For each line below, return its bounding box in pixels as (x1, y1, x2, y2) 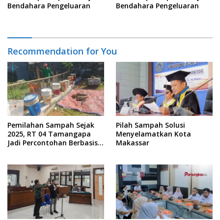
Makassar (116, 138, 149, 148)
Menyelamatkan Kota (116, 129, 191, 139)
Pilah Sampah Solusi (116, 120, 185, 130)
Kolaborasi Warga (7, 147, 69, 157)
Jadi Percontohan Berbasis (7, 138, 98, 148)
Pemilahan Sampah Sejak (7, 120, 94, 130)
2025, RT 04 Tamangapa (7, 129, 91, 139)
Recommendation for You (7, 45, 117, 57)
